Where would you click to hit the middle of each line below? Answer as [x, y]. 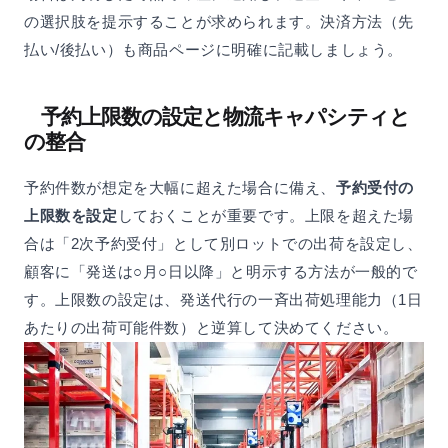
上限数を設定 [71, 215]
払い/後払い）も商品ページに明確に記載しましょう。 [213, 49]
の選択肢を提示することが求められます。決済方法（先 [219, 21]
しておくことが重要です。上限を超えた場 [266, 215]
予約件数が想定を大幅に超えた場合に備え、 [180, 187]
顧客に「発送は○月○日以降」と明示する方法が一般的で [221, 271]
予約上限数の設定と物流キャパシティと [225, 116]
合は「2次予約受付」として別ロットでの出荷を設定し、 [223, 243]
